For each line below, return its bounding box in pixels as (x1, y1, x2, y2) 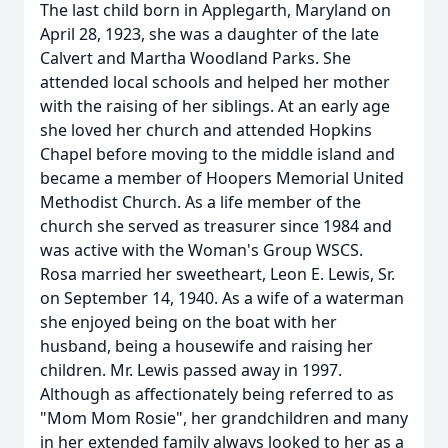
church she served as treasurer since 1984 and (40, 215, 392, 237)
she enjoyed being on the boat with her (40, 311, 337, 333)
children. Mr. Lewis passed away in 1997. (40, 359, 342, 381)
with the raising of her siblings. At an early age (40, 95, 390, 117)
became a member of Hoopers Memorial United (40, 167, 404, 189)
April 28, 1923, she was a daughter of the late (40, 23, 379, 45)
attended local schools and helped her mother (40, 71, 390, 93)
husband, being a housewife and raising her (40, 335, 373, 357)
